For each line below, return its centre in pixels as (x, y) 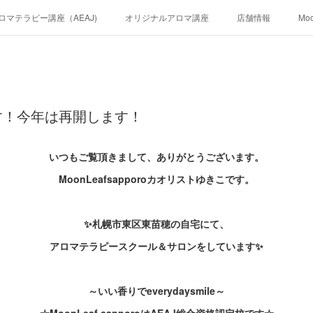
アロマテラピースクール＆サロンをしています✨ (156, 246)
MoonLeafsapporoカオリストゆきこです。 (156, 179)
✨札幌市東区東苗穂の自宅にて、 (156, 224)
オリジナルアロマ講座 (167, 17)
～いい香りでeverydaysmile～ (156, 291)
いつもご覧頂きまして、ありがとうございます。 (156, 156)
